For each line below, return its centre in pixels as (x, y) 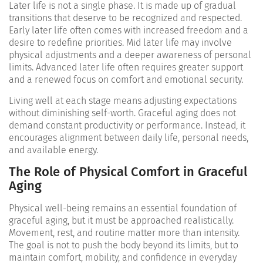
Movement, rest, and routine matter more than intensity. (124, 233)
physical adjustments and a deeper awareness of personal (130, 55)
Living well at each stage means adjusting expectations (123, 101)
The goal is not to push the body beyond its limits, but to (124, 245)
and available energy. (53, 150)
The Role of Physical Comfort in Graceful (128, 172)
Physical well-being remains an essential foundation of (123, 208)
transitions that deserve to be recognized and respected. (125, 18)
